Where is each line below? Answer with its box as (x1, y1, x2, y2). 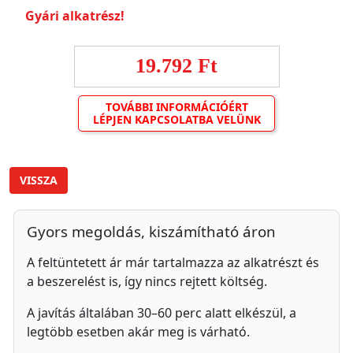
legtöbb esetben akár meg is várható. (27, 323, 250, 340)
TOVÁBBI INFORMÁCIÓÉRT (105, 99, 248, 114)
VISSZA (20, 173, 58, 188)
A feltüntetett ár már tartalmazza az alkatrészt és (27, 254, 319, 271)
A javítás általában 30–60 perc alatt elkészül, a (27, 304, 296, 321)
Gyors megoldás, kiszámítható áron (27, 221, 276, 241)
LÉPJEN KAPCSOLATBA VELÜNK (92, 112, 261, 127)
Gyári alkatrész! (25, 7, 124, 24)
